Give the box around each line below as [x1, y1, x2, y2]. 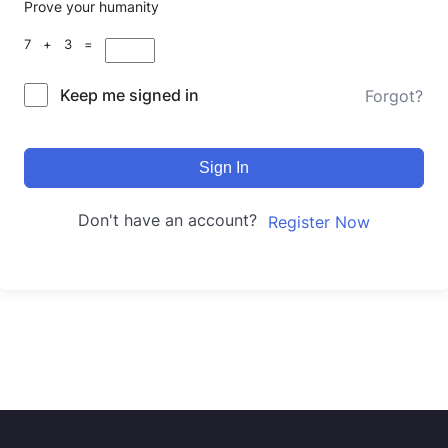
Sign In [199, 159, 249, 177]
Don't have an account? [77, 210, 267, 231]
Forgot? [365, 85, 423, 106]
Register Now [267, 211, 370, 232]
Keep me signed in [60, 85, 199, 106]
